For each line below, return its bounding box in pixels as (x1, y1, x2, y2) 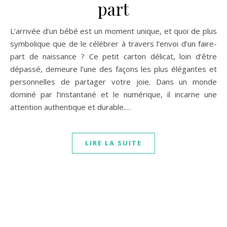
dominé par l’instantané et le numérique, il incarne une (10, 89, 217, 100)
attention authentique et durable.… (10, 102, 131, 112)
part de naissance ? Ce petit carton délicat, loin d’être (10, 51, 217, 62)
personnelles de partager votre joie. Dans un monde (10, 77, 217, 87)
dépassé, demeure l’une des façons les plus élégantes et (10, 64, 217, 74)
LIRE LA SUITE (85, 138, 142, 148)
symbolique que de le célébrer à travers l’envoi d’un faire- (10, 39, 217, 49)
